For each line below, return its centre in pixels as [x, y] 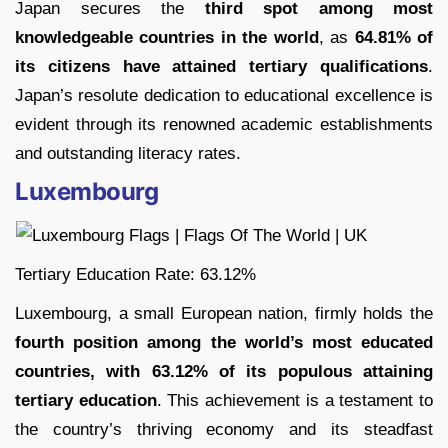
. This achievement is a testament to [295, 401]
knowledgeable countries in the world [167, 38]
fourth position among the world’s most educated [224, 343]
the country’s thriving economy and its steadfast [224, 430]
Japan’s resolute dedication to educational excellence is [224, 96]
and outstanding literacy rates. [128, 154]
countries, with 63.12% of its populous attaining [224, 372]
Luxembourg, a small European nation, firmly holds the [224, 314]
